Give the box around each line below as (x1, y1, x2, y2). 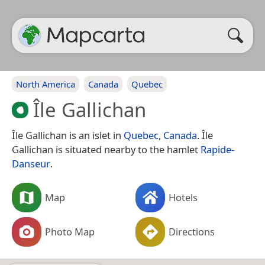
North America (16, 78, 75, 90)
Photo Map (45, 224, 95, 238)
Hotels (169, 190, 198, 204)
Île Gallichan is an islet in (12, 128, 124, 142)
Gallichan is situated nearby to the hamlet (12, 142, 201, 156)
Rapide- (201, 142, 234, 156)
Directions (169, 224, 215, 238)
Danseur (12, 156, 50, 170)
